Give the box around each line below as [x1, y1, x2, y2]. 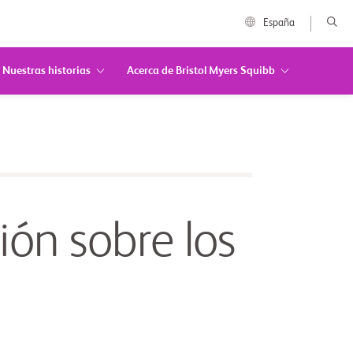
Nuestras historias [2, 65, 91, 76]
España [263, 17, 295, 28]
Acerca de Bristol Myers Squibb [126, 65, 275, 76]
